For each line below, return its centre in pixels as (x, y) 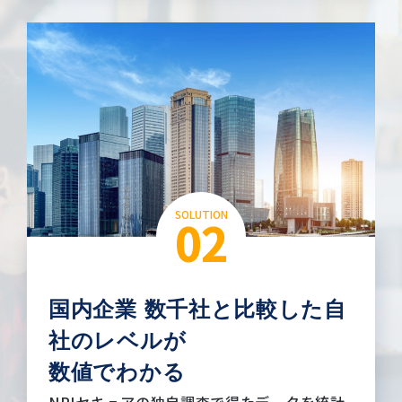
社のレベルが (118, 340)
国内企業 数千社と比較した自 (197, 309)
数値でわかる (117, 371)
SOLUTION (201, 214)
